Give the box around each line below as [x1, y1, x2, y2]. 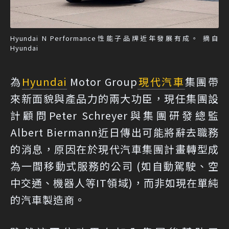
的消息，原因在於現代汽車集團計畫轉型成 [10, 142, 219, 157]
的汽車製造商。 [10, 192, 85, 208]
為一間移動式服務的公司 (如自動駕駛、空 [10, 158, 219, 174]
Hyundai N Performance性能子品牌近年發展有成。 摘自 [10, 33, 219, 43]
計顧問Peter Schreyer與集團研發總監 [10, 108, 219, 123]
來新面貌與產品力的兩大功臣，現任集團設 [10, 91, 219, 106]
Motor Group [66, 74, 138, 89]
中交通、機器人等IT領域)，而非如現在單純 [10, 175, 219, 191]
